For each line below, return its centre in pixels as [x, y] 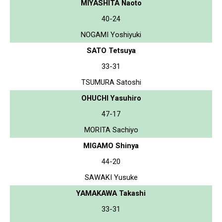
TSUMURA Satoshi [111, 82]
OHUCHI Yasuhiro [111, 98]
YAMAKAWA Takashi [111, 193]
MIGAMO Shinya [111, 145]
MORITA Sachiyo [111, 130]
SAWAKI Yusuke [111, 177]
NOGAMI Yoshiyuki [111, 34]
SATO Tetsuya [111, 50]
